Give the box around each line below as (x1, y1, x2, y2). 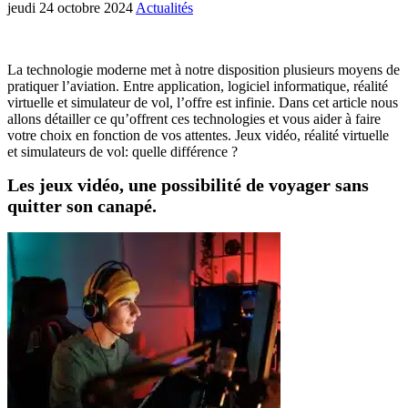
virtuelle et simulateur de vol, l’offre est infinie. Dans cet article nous (7, 94, 398, 110)
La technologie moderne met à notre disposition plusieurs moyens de (7, 61, 400, 77)
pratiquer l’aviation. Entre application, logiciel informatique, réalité (7, 77, 388, 94)
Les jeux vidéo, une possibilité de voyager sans (7, 175, 369, 196)
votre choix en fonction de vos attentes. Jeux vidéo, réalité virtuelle (7, 127, 389, 143)
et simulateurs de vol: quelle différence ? (7, 143, 238, 159)
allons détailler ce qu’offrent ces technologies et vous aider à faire (7, 110, 381, 127)
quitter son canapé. (7, 196, 157, 217)
